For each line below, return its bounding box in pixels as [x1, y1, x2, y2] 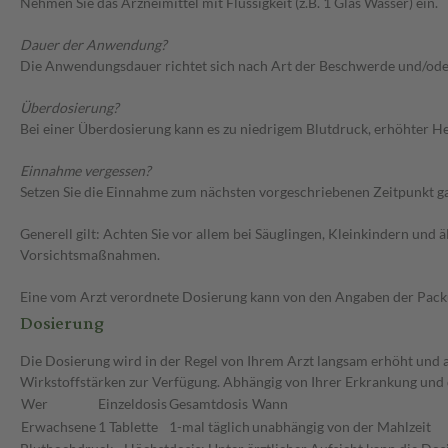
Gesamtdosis [169, 395, 248, 413]
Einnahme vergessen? [20, 162, 151, 180]
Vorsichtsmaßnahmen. [20, 246, 160, 264]
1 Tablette [98, 418, 158, 436]
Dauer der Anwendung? [20, 36, 167, 54]
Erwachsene [21, 418, 96, 436]
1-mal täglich [169, 418, 250, 436]
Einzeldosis [98, 395, 167, 413]
